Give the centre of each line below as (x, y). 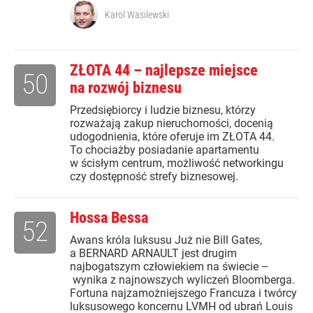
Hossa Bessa (109, 218)
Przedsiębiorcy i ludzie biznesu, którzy (163, 110)
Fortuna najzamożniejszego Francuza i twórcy (183, 293)
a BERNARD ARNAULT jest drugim (153, 254)
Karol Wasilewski (137, 15)
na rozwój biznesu (126, 88)
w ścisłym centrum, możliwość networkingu (177, 163)
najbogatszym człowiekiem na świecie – (169, 267)
